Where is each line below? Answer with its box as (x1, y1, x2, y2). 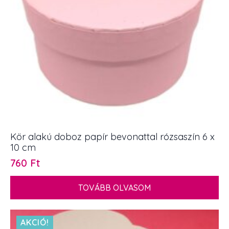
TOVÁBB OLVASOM (78, 182, 151, 193)
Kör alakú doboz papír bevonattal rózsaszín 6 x (10, 131, 215, 143)
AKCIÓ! (20, 217, 49, 227)
